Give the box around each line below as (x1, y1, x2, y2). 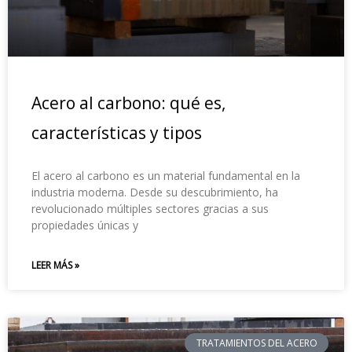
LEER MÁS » (31, 258, 79, 272)
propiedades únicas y (31, 217, 138, 233)
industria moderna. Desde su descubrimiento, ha (31, 184, 278, 200)
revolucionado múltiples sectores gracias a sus (31, 200, 269, 216)
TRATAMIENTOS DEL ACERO (196, 335, 317, 350)
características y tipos (31, 121, 202, 144)
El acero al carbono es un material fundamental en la (31, 167, 300, 183)
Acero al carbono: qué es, (31, 91, 225, 114)
